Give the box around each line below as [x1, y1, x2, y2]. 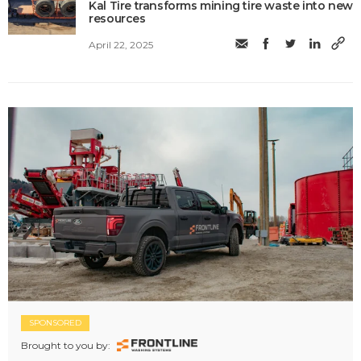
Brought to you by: [21, 338, 110, 351]
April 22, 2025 [89, 38, 154, 51]
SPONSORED [29, 317, 81, 328]
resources [89, 11, 146, 26]
